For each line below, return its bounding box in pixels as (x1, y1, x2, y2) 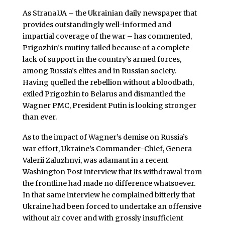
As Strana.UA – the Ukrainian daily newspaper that (22, 8, 197, 18)
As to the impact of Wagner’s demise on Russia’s (22, 132, 188, 142)
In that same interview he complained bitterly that (22, 190, 195, 199)
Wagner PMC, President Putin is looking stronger (22, 100, 196, 110)
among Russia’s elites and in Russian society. (22, 66, 176, 75)
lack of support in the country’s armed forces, (22, 54, 181, 64)
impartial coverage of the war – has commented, (22, 31, 192, 41)
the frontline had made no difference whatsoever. (22, 178, 195, 188)
